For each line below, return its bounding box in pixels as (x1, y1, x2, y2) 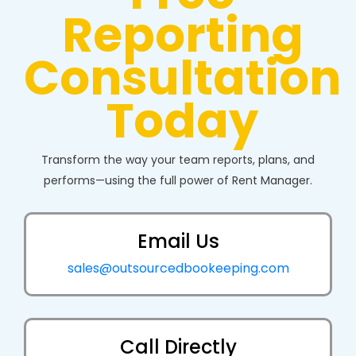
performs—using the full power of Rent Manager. (44, 172, 312, 188)
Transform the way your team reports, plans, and (41, 152, 315, 168)
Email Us (137, 228, 219, 254)
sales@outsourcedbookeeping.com (67, 259, 289, 277)
